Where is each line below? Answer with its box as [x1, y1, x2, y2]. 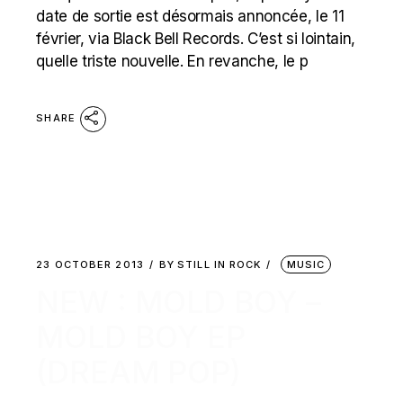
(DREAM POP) [36, 354, 242, 390]
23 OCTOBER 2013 [36, 258, 144, 271]
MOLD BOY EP [36, 318, 246, 355]
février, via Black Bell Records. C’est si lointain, [36, 30, 355, 48]
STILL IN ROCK [177, 258, 262, 271]
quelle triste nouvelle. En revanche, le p [36, 52, 309, 70]
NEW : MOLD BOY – [36, 283, 322, 320]
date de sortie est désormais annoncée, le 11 [36, 7, 345, 25]
